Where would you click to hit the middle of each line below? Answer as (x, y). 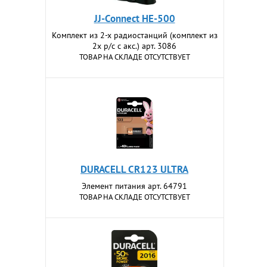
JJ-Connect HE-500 (134, 18)
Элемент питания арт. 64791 (135, 186)
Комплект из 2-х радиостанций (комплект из (134, 35)
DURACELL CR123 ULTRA (135, 169)
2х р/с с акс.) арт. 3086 (135, 46)
